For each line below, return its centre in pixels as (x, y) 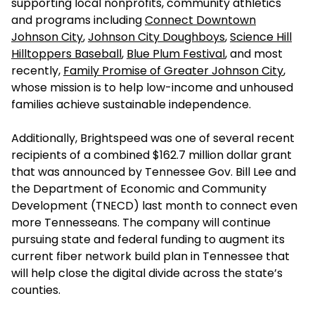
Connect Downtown (200, 20)
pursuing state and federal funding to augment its (148, 239)
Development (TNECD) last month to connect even (154, 206)
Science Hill (261, 37)
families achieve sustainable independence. (131, 104)
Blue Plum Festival (176, 54)
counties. (36, 290)
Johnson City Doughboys (156, 37)
